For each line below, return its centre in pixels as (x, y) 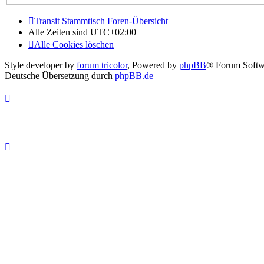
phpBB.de (134, 76)
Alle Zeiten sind (59, 32)
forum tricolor (102, 65)
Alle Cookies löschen (74, 45)
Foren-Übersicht (138, 21)
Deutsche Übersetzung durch (60, 76)
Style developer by (41, 65)
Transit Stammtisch (70, 21)
